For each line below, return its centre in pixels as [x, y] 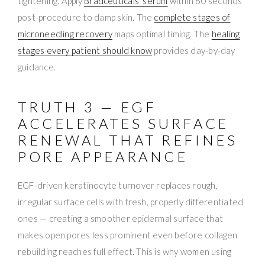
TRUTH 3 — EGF [87, 106]
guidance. [37, 67]
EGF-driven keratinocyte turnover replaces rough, [118, 185]
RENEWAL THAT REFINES [128, 140]
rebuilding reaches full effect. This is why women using [125, 251]
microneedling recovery [65, 33]
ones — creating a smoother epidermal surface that [121, 218]
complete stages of [192, 17]
